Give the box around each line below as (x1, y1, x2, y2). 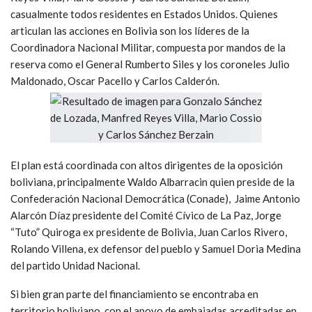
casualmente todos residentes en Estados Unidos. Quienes (10, 7, 278, 20)
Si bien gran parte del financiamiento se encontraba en (10, 287, 258, 300)
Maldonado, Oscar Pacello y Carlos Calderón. (10, 74, 219, 87)
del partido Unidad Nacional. (10, 258, 140, 272)
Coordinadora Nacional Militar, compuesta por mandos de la (10, 40, 286, 54)
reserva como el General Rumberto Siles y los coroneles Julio (10, 57, 290, 70)
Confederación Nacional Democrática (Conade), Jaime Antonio (10, 192, 300, 205)
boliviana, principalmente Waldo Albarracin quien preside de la (10, 175, 295, 188)
